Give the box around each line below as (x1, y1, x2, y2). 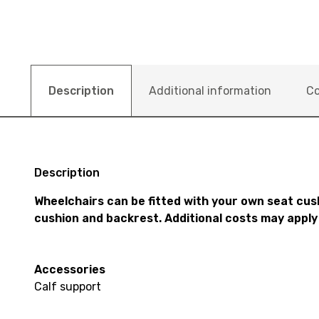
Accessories (34, 262, 105, 276)
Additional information (149, 84, 271, 98)
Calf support (34, 279, 101, 293)
